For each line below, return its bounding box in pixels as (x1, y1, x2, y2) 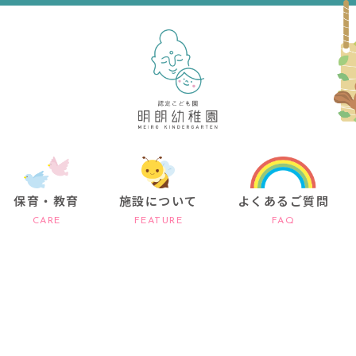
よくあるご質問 (237, 192, 330, 209)
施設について (118, 192, 198, 209)
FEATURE (133, 215, 183, 226)
